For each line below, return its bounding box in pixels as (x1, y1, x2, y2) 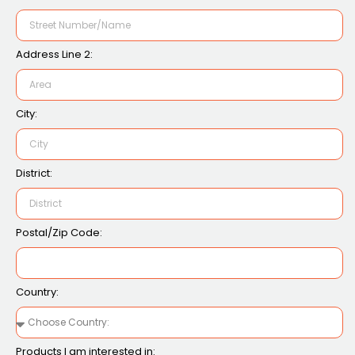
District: (16, 166, 52, 181)
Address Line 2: (16, 47, 93, 63)
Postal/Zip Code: (16, 225, 102, 241)
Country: (16, 284, 59, 300)
